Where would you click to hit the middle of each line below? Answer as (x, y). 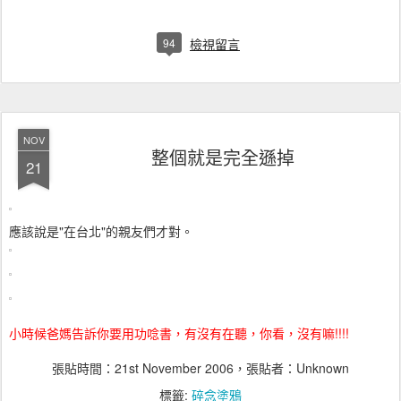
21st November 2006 (174, 367)
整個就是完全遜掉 (223, 157)
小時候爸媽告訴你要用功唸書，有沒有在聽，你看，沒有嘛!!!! (179, 333)
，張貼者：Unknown (291, 367)
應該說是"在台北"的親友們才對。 (101, 230)
